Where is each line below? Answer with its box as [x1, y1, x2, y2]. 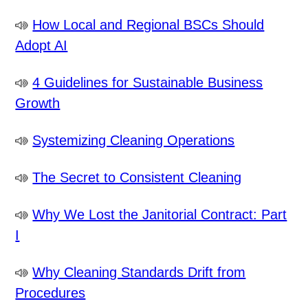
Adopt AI [15, 38, 68, 54]
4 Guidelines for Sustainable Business [32, 75, 263, 91]
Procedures [15, 285, 86, 301]
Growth [15, 96, 60, 111]
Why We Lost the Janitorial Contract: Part [32, 207, 287, 223]
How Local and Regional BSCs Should [32, 17, 265, 33]
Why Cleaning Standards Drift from [32, 265, 246, 280]
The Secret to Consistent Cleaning [32, 170, 242, 186]
